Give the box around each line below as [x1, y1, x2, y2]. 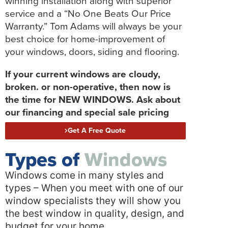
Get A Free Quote [68, 125, 126, 136]
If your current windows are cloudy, [5, 67, 160, 82]
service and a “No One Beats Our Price [5, 6, 171, 21]
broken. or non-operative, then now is [5, 79, 170, 95]
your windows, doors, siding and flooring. [5, 44, 179, 59]
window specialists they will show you [5, 194, 181, 207]
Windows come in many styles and [5, 169, 164, 181]
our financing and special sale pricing [5, 105, 169, 120]
